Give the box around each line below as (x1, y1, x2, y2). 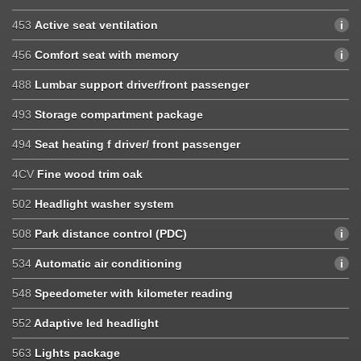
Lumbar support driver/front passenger (35, 77, 249, 91)
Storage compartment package (35, 107, 203, 121)
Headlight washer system (35, 197, 173, 210)
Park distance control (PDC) (35, 226, 187, 240)
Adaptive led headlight (31, 316, 159, 330)
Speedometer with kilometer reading (35, 286, 233, 300)
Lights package (35, 346, 120, 359)
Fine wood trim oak (34, 167, 143, 180)
